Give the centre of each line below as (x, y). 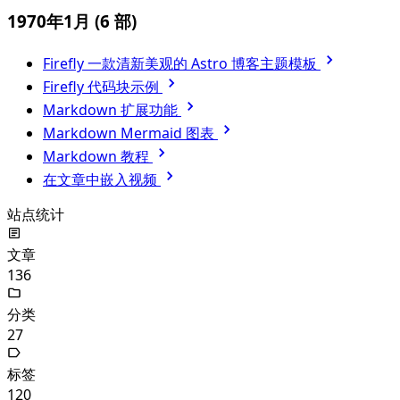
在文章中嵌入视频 (102, 179)
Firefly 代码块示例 (103, 86)
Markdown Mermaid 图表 (130, 133)
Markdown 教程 (98, 156)
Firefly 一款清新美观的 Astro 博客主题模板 (182, 63)
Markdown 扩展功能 (112, 109)
